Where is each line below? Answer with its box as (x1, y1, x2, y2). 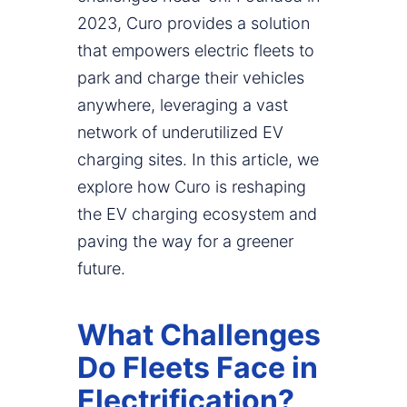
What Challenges (77, 317, 321, 353)
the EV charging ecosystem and (77, 204, 317, 224)
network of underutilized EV (77, 123, 283, 143)
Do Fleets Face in (77, 350, 318, 386)
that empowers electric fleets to (77, 41, 314, 61)
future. (77, 259, 125, 279)
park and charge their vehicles (77, 68, 304, 88)
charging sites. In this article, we (77, 150, 319, 170)
